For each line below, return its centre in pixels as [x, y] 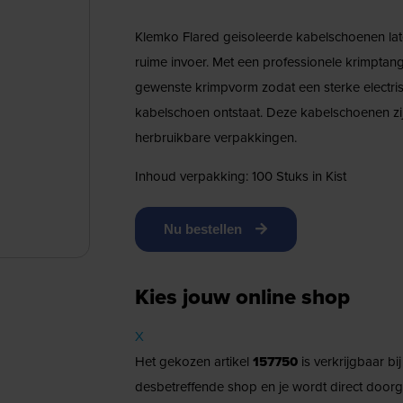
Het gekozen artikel [193, 361]
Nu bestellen [203, 228]
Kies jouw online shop [242, 296]
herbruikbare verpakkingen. [215, 137]
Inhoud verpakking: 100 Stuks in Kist [240, 176]
